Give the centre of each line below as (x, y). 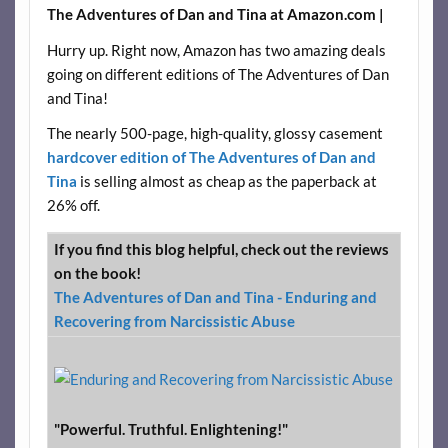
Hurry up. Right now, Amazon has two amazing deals (216, 49)
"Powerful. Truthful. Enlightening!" (170, 429)
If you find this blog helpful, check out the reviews (221, 249)
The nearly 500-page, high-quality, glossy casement (214, 133)
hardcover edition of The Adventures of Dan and (211, 157)
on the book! (97, 273)
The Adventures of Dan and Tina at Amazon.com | (215, 14)
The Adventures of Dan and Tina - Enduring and (215, 297)
